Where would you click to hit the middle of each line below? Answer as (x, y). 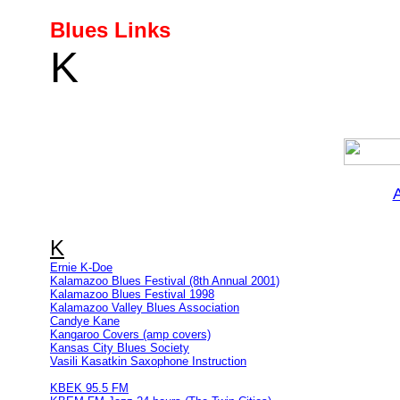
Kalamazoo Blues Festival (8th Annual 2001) (165, 281)
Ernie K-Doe (81, 267)
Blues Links (110, 30)
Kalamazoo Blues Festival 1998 (132, 294)
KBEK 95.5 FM (89, 388)
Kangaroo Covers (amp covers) (130, 334)
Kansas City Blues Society (120, 348)
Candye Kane (85, 321)
